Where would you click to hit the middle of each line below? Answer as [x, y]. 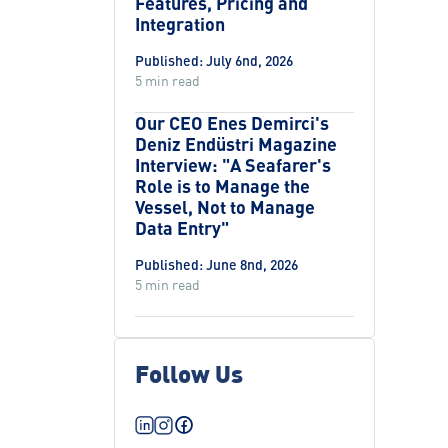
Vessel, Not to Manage [225, 207]
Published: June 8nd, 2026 [216, 264]
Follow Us [189, 373]
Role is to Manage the [222, 186]
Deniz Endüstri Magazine [236, 144]
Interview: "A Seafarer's [233, 165]
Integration [180, 24]
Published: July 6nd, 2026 [214, 60]
